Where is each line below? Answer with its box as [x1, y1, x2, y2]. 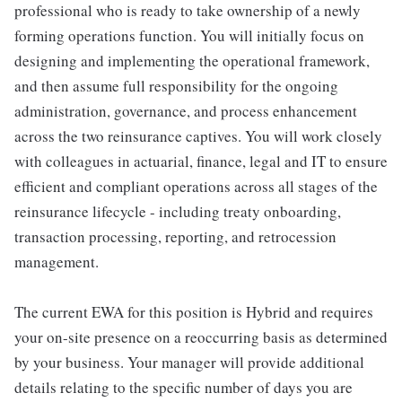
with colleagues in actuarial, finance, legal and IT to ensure [14, 151, 388, 171]
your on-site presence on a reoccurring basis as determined [14, 327, 388, 347]
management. [14, 251, 99, 272]
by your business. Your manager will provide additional [14, 352, 364, 372]
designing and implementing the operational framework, [14, 50, 370, 71]
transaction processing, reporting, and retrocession [14, 226, 336, 247]
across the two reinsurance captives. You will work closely [14, 126, 382, 146]
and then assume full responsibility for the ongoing [14, 75, 338, 96]
